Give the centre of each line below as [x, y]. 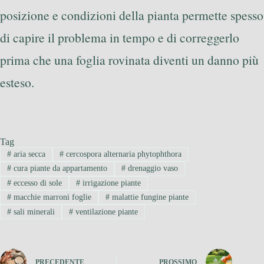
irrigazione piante [110, 183]
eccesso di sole [36, 183]
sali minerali [33, 212]
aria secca [28, 154]
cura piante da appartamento [59, 169]
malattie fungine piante [149, 197]
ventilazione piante [105, 212]
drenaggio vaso [151, 169]
